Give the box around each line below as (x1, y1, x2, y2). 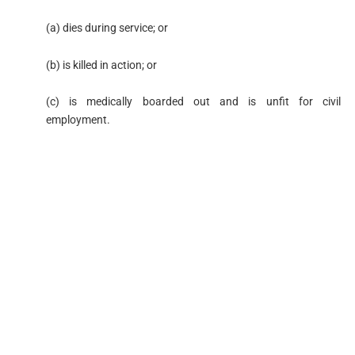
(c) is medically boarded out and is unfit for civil (45, 95, 342, 109)
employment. (45, 113, 110, 127)
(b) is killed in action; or (45, 58, 157, 71)
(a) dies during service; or (45, 21, 168, 34)
